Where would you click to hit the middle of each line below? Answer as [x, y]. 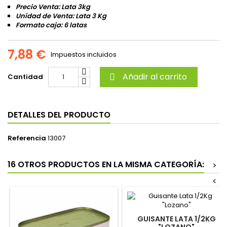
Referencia [27, 138]
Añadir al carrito [155, 77]
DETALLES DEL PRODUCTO [59, 115]
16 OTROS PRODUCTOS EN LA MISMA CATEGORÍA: [106, 165]
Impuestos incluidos [84, 55]
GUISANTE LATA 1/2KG [176, 219]
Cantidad [25, 77]
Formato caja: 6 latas [51, 25]
